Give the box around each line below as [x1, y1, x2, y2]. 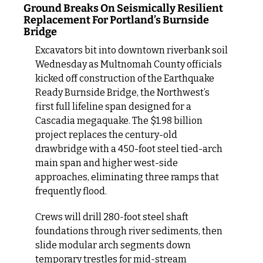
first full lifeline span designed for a [35, 100, 191, 112]
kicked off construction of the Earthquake [35, 72, 214, 84]
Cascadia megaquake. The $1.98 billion [35, 114, 203, 126]
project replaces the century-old [35, 129, 177, 140]
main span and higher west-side [35, 157, 178, 168]
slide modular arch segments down [35, 239, 191, 251]
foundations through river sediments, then [35, 225, 222, 237]
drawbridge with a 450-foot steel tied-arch [35, 143, 222, 154]
